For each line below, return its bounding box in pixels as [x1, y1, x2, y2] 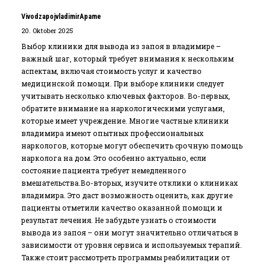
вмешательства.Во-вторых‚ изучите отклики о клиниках [21, 178, 238, 188]
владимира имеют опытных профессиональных [21, 128, 203, 138]
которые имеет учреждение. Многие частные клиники [21, 116, 229, 125]
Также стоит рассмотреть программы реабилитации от [21, 253, 230, 262]
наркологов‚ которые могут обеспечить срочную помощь [21, 141, 243, 150]
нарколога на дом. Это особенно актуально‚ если [21, 153, 206, 163]
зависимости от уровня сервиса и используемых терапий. [21, 240, 242, 250]
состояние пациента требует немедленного [21, 166, 186, 175]
